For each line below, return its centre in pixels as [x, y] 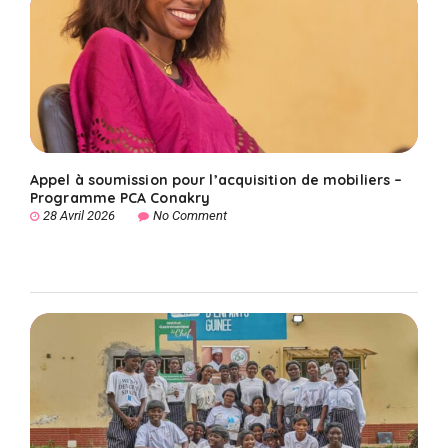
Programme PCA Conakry [120, 197]
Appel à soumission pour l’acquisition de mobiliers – [216, 179]
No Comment [190, 215]
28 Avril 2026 [79, 215]
